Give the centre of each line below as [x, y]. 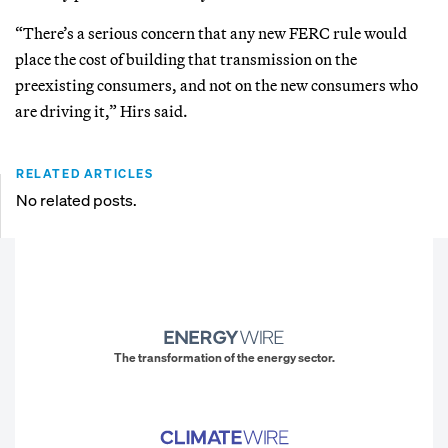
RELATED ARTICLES [85, 173]
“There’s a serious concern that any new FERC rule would [211, 32]
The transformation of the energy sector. [224, 358]
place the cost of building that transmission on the [186, 58]
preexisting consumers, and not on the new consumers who [216, 84]
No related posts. [76, 199]
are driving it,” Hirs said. [101, 110]
